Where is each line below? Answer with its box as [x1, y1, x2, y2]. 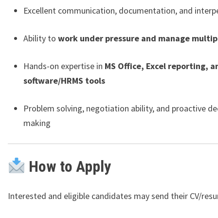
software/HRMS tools [23, 75, 105, 87]
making [23, 117, 51, 129]
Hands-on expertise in [23, 60, 105, 72]
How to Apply [29, 157, 111, 176]
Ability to [23, 33, 58, 44]
